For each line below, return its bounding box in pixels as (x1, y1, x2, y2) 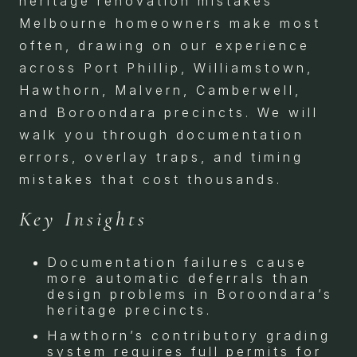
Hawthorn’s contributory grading (47, 327, 331, 343)
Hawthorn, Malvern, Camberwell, (19, 81, 301, 98)
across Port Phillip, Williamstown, (19, 59, 313, 76)
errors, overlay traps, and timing (19, 148, 304, 165)
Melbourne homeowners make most (19, 14, 321, 31)
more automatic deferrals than (47, 269, 311, 286)
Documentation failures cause (47, 253, 308, 270)
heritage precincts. (47, 301, 212, 318)
